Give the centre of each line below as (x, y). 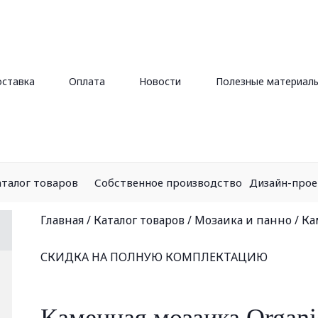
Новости (160, 81)
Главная (62, 220)
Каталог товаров (139, 220)
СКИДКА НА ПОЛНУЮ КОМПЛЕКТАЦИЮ (154, 257)
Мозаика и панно (243, 220)
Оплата (87, 81)
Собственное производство (168, 182)
